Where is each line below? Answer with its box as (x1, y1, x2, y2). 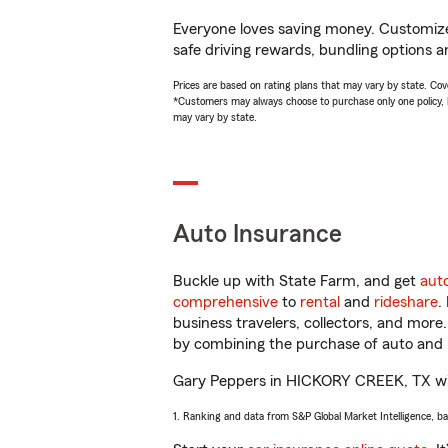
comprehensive (173, 294, 278, 310)
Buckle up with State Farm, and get (173, 273, 420, 289)
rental (300, 294, 340, 310)
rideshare (374, 294, 438, 310)
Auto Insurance (173, 222, 342, 247)
